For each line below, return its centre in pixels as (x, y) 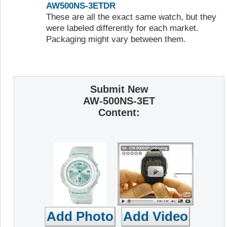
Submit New (119, 89)
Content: (119, 112)
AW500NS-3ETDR (81, 6)
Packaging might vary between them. (116, 40)
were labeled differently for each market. (122, 28)
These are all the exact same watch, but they (131, 17)
